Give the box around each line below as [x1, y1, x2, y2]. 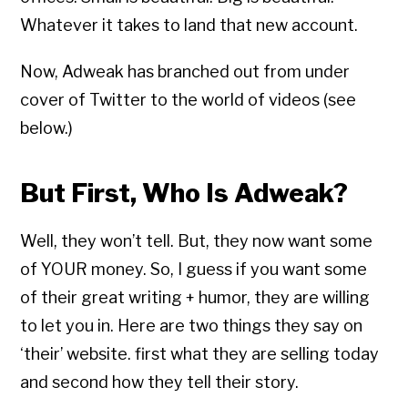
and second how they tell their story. [20, 372, 300, 393]
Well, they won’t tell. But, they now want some [20, 231, 373, 251]
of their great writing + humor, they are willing [20, 288, 371, 308]
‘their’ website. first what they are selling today [20, 344, 380, 364]
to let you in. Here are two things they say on [20, 316, 363, 336]
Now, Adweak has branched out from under [20, 62, 351, 82]
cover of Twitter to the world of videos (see [20, 90, 357, 110]
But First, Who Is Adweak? [20, 178, 349, 209]
